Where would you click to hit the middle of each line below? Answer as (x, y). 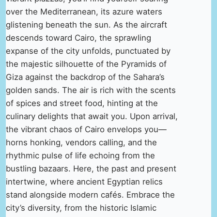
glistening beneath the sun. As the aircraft (86, 24)
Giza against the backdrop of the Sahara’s (85, 77)
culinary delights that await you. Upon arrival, (92, 116)
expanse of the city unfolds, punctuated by (88, 51)
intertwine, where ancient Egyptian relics (84, 181)
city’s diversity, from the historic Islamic (81, 208)
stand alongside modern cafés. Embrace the (90, 194)
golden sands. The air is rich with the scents (91, 90)
